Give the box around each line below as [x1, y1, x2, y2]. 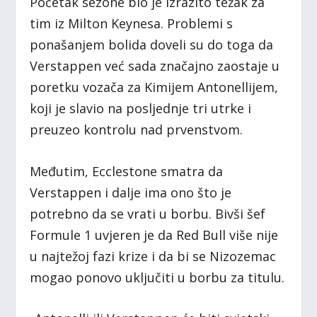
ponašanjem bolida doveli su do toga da [30, 35, 274, 53]
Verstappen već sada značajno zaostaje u [30, 57, 280, 74]
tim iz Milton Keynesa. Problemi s [30, 14, 234, 32]
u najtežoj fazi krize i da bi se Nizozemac [30, 247, 277, 265]
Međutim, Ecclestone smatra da [30, 162, 224, 180]
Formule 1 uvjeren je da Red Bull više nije [30, 226, 279, 243]
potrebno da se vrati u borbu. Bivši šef [30, 204, 266, 222]
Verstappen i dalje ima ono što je [30, 183, 232, 201]
